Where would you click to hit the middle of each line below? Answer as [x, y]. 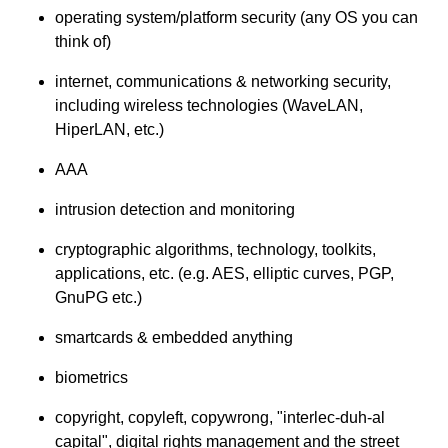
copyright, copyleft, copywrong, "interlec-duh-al [220, 418]
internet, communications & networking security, [223, 82]
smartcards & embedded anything [174, 338]
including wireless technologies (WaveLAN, [209, 106]
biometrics [91, 378]
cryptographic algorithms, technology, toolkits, [215, 250]
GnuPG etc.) [98, 298]
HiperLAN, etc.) [109, 130]
